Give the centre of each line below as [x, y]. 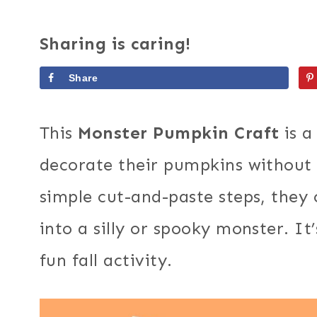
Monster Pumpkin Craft [179, 132]
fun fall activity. [106, 260]
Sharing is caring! [115, 44]
